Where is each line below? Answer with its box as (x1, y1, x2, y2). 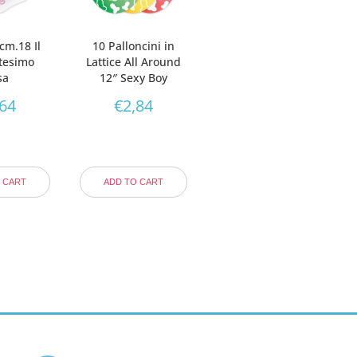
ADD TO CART (103, 176, 163, 186)
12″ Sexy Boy (99, 69, 167, 85)
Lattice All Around (85, 53, 181, 69)
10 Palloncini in (92, 37, 175, 53)
